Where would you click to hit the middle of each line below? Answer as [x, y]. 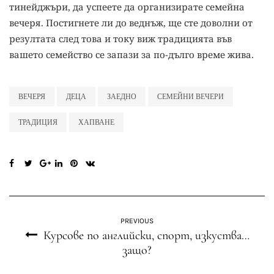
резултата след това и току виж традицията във [120, 39]
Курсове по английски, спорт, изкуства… [146, 235]
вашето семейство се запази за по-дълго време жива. [131, 54]
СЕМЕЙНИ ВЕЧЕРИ [191, 97]
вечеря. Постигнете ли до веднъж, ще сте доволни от [131, 23]
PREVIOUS [137, 221]
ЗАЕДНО [122, 97]
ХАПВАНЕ [96, 122]
